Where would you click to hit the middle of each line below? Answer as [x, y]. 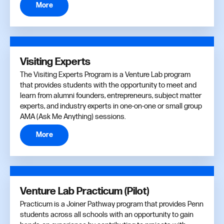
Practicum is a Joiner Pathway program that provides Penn [112, 204]
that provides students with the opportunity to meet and [108, 85]
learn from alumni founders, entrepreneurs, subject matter [111, 95]
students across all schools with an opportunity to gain [107, 214]
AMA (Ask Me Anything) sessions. [73, 116]
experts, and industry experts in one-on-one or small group [111, 106]
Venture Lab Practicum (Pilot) [84, 191]
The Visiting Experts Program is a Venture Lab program [105, 74]
